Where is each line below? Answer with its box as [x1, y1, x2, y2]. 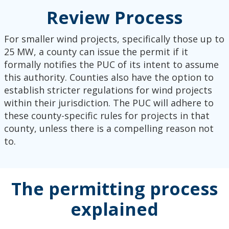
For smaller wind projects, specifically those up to [4, 32, 224, 45]
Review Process [47, 5, 182, 29]
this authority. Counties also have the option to [4, 71, 214, 83]
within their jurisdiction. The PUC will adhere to [4, 96, 214, 109]
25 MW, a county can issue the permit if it [4, 45, 188, 58]
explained [71, 197, 158, 221]
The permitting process [11, 176, 218, 200]
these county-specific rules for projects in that [4, 109, 210, 122]
